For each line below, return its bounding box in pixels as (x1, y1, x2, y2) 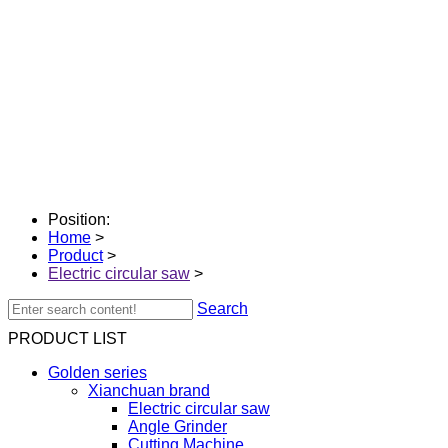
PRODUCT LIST (8, 330, 127, 347)
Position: (48, 211, 110, 228)
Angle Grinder (128, 418, 227, 435)
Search (197, 300, 248, 317)
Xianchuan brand (88, 382, 210, 399)
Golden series (48, 364, 147, 381)
